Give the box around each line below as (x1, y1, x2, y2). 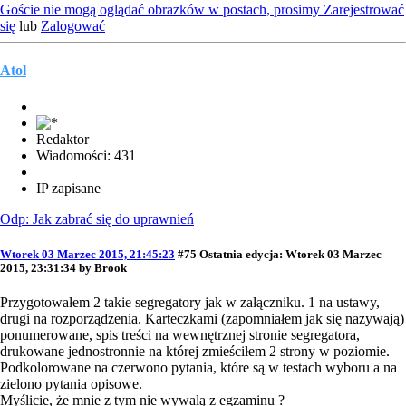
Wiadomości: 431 (36, 147, 136, 163)
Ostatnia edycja (199, 246, 279, 261)
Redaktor (36, 130, 89, 147)
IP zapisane (36, 179, 101, 196)
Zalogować (41, 18, 105, 34)
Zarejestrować (324, 2, 404, 18)
